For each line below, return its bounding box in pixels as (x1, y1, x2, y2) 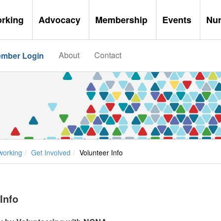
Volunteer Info (79, 147, 123, 157)
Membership (95, 13, 150, 26)
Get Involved (31, 147, 71, 157)
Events (162, 13, 194, 26)
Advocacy (38, 13, 83, 26)
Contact (94, 49, 121, 61)
